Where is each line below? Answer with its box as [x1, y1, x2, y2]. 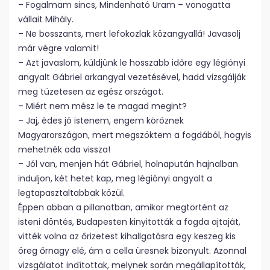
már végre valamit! [18, 42, 99, 54]
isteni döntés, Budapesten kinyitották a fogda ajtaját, [18, 216, 240, 228]
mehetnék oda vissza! [18, 143, 110, 155]
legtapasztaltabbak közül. [18, 187, 125, 199]
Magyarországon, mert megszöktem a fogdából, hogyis [18, 129, 251, 141]
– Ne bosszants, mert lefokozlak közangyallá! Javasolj [18, 28, 240, 40]
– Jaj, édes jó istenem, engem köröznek [18, 115, 184, 127]
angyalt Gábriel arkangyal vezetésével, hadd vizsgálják [18, 71, 246, 83]
